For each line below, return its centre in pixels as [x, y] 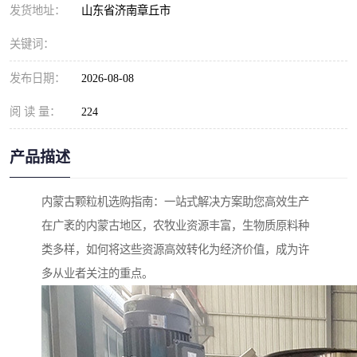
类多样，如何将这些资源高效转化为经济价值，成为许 [175, 250]
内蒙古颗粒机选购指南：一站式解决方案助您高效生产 [175, 202]
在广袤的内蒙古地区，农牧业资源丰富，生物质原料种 [175, 226]
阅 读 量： [35, 112]
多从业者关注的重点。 [97, 274]
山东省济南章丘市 [129, 10]
